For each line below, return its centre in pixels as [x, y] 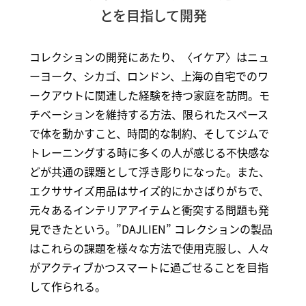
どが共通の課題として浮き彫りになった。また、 [149, 171]
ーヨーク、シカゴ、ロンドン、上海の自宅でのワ [149, 75]
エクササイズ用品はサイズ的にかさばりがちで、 [149, 190]
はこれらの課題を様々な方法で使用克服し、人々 [149, 248]
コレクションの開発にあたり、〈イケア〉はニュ [149, 56]
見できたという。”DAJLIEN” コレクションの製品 [151, 228]
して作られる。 [67, 286]
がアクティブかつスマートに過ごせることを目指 [149, 267]
